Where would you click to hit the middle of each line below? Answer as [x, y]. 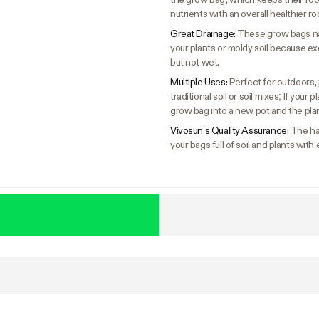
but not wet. [195, 62]
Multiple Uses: [200, 82]
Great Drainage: [204, 34]
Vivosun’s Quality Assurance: [230, 131]
